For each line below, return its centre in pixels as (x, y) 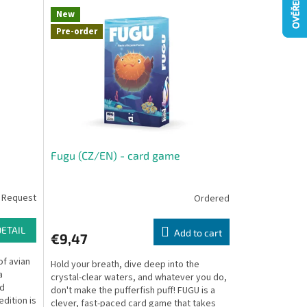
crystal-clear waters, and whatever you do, (138, 278)
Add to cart (198, 233)
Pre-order (76, 32)
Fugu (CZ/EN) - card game (115, 155)
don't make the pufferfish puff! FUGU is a (133, 291)
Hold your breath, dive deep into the (125, 265)
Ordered (211, 198)
